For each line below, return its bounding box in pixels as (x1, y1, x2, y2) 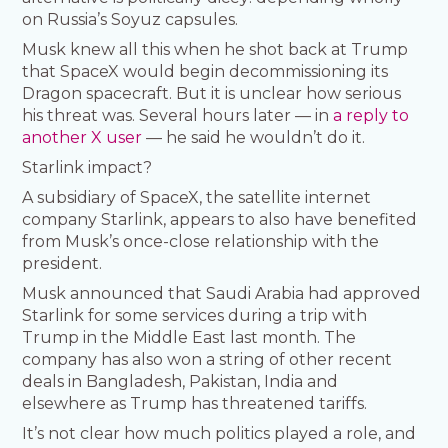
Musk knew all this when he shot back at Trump (22, 40, 409, 60)
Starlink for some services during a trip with (22, 306, 368, 326)
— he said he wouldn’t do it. (142, 128, 366, 148)
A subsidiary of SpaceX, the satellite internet (22, 188, 372, 208)
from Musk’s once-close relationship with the (22, 232, 380, 252)
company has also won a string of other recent (22, 350, 393, 370)
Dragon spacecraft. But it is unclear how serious (22, 84, 402, 104)
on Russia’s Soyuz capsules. (22, 10, 239, 30)
